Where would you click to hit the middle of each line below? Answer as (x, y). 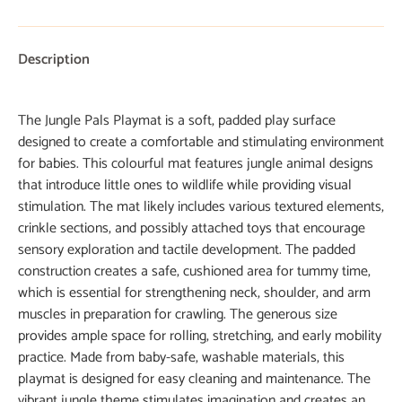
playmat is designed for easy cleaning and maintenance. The (194, 379)
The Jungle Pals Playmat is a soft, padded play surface (177, 120)
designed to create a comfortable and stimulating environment (201, 142)
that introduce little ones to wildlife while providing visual (185, 185)
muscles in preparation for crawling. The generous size (178, 314)
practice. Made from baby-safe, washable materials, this (181, 357)
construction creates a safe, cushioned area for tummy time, (194, 271)
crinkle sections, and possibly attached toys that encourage (192, 228)
